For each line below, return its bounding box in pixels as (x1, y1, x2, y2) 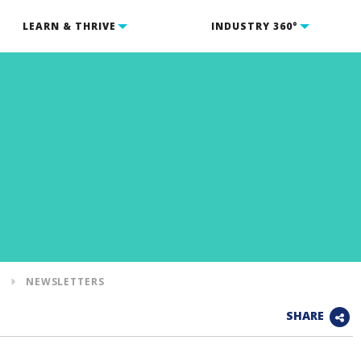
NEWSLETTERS (26, 275, 105, 288)
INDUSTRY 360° (211, 19, 298, 33)
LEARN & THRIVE (22, 19, 116, 33)
